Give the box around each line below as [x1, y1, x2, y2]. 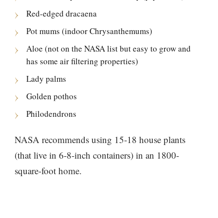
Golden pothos [26, 91, 77, 102]
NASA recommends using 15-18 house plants [15, 133, 185, 145]
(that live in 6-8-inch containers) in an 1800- [15, 149, 179, 161]
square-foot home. [15, 164, 82, 177]
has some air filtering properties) [26, 55, 138, 67]
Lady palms [26, 73, 66, 84]
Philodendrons [26, 108, 76, 119]
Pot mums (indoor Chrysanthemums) [26, 25, 152, 36]
